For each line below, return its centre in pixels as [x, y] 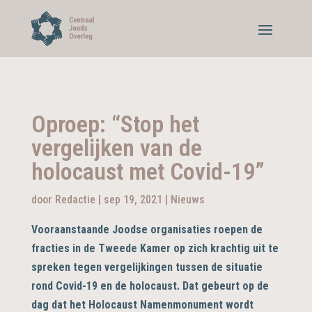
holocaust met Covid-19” [148, 171]
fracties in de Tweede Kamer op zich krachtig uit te [155, 248]
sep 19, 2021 [133, 199]
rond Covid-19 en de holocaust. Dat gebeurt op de [150, 286]
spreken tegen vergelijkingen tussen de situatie [147, 267]
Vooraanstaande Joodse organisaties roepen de [147, 229]
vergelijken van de [116, 147]
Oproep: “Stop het [115, 124]
